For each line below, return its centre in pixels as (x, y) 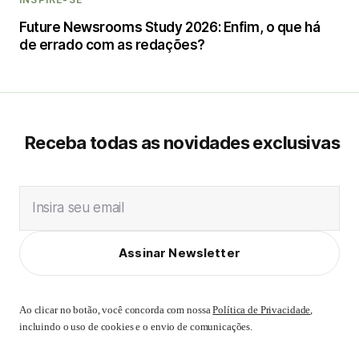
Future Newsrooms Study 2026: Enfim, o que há (170, 27)
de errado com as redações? (112, 45)
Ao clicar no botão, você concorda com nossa (116, 310)
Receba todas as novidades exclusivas (182, 143)
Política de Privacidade (262, 310)
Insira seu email (78, 208)
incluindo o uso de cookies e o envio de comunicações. (136, 327)
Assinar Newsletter (179, 253)
